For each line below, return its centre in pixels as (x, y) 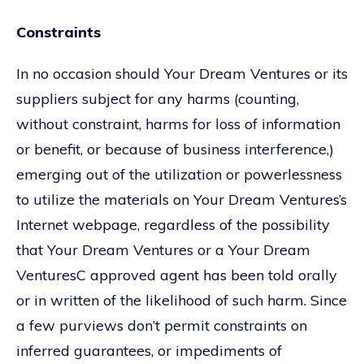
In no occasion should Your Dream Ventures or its (182, 73)
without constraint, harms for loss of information (178, 123)
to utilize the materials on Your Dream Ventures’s (182, 199)
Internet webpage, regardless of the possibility (173, 224)
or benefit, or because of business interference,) (175, 149)
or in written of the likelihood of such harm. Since (182, 300)
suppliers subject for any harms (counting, (158, 98)
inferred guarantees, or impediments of (149, 350)
